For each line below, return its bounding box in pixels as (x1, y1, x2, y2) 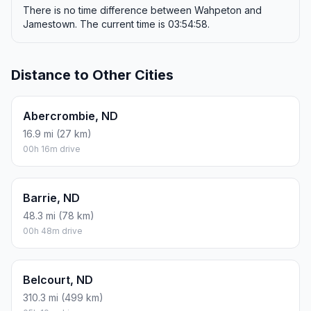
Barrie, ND (23, 191, 80, 205)
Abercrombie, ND (23, 109, 118, 124)
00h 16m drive (23, 144, 81, 155)
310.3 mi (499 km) (23, 292, 103, 304)
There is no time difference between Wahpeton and (23, 4, 262, 17)
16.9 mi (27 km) (23, 128, 92, 140)
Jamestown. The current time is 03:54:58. (23, 18, 210, 31)
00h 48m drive (23, 226, 83, 237)
